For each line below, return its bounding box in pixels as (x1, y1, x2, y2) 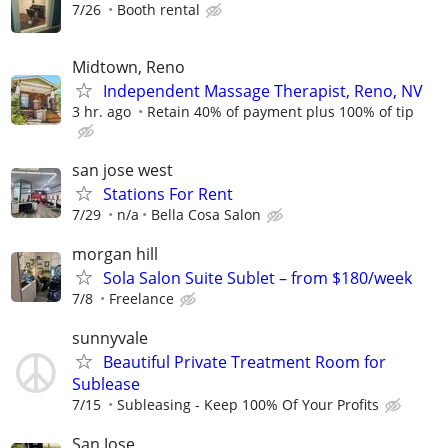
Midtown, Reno (72, 55, 185, 78)
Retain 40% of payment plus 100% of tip (147, 101, 414, 121)
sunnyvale (72, 327, 148, 350)
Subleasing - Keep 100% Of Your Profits (117, 395, 379, 415)
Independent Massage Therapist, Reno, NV (103, 79, 423, 102)
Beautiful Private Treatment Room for (103, 351, 386, 374)
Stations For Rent (103, 182, 233, 205)
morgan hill (72, 242, 158, 265)
